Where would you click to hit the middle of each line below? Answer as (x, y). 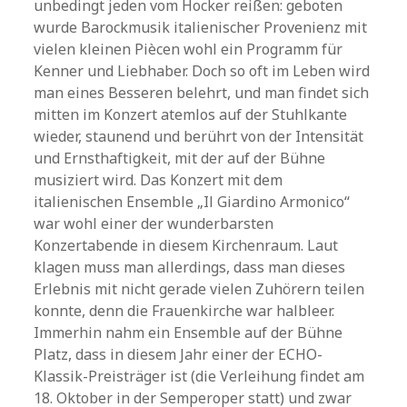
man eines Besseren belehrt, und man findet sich (202, 93)
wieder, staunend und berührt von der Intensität (199, 136)
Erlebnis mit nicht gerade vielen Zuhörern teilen (199, 289)
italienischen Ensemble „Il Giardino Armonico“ (192, 202)
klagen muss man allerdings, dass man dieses (190, 267)
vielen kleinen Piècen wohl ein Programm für (189, 49)
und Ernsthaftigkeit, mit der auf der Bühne (180, 158)
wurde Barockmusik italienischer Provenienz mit (201, 27)
